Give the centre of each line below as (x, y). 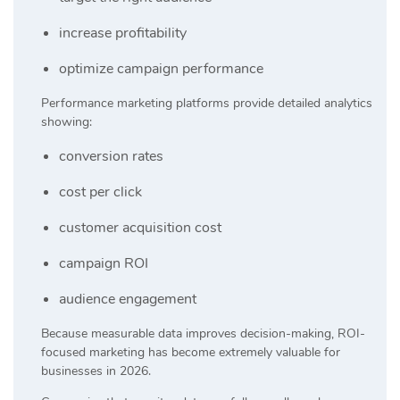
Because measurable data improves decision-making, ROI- (203, 333)
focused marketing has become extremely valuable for (191, 352)
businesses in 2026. (96, 371)
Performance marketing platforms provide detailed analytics (207, 103)
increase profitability (123, 33)
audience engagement (128, 299)
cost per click (100, 192)
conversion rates (111, 156)
